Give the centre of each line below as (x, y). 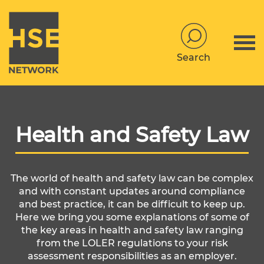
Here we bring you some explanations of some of (132, 217)
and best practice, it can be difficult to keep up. (132, 204)
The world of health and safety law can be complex (132, 178)
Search (194, 57)
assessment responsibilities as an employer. (132, 256)
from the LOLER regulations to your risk (132, 243)
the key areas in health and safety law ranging (132, 230)
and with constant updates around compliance (132, 191)
